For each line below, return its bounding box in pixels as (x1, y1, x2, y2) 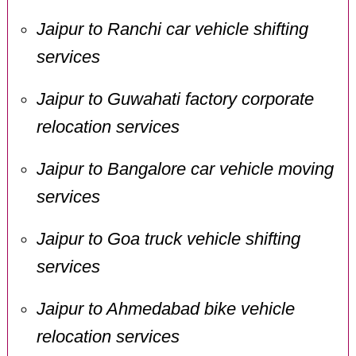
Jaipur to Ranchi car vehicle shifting (36, 20, 308, 40)
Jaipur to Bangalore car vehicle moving (36, 160, 334, 180)
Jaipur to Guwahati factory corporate (36, 90, 314, 110)
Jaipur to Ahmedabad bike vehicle (36, 300, 295, 319)
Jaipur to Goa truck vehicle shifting (36, 230, 300, 250)
